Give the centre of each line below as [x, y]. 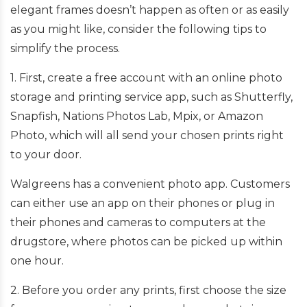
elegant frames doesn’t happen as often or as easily [150, 10]
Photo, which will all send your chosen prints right [147, 135]
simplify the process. [65, 48]
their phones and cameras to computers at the [138, 222]
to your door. [47, 154]
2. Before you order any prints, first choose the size [148, 290]
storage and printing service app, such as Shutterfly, [151, 97]
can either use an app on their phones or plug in [143, 203]
